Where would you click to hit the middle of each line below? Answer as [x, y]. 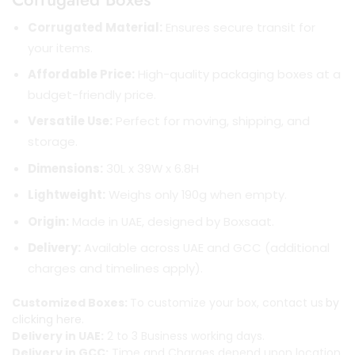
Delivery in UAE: [58, 336]
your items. [60, 48]
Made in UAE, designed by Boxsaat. [172, 221]
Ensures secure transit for [239, 27]
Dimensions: [65, 168]
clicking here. [48, 319]
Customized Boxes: [71, 302]
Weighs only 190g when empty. [196, 195]
